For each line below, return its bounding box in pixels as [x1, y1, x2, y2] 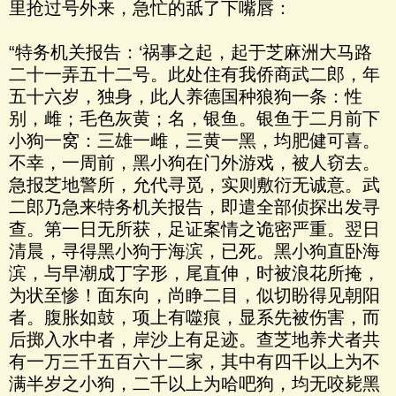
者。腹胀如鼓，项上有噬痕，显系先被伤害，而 [9, 308, 380, 327]
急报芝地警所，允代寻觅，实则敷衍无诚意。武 [9, 175, 380, 194]
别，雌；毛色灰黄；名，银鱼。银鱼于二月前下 [9, 109, 380, 128]
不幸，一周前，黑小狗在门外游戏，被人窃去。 [9, 153, 380, 172]
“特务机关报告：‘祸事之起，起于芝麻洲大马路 [9, 42, 372, 62]
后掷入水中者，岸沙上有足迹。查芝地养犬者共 [9, 330, 380, 349]
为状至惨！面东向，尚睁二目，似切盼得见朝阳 [9, 286, 380, 305]
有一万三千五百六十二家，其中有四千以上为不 [9, 352, 380, 371]
